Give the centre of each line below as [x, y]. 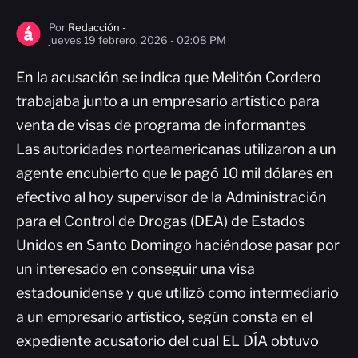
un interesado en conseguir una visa [135, 269]
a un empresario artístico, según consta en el [164, 317]
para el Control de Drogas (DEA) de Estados [161, 221]
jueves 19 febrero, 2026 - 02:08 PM [137, 40]
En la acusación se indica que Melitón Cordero [169, 77]
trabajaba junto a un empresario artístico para [168, 101]
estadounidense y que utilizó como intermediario [177, 293]
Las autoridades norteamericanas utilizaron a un [176, 149]
